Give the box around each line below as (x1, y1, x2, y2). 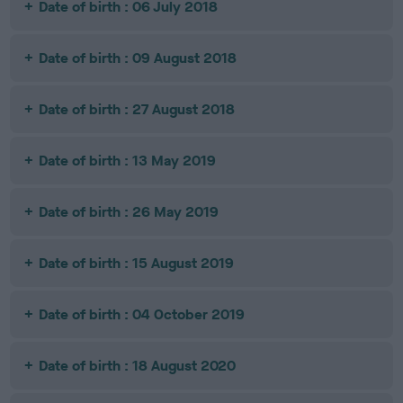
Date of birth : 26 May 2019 (39, 202, 219, 221)
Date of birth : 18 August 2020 (39, 356, 237, 375)
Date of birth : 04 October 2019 (39, 305, 246, 324)
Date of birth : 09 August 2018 (39, 49, 237, 67)
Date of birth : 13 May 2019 (39, 151, 217, 170)
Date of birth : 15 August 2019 (39, 254, 235, 273)
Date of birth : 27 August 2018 (39, 100, 236, 119)
